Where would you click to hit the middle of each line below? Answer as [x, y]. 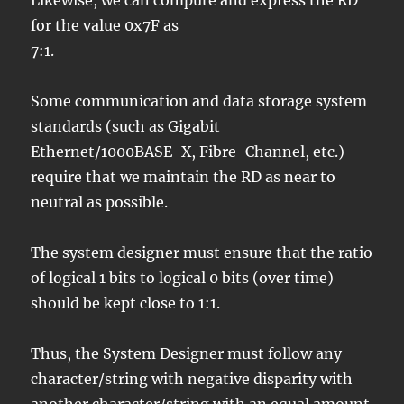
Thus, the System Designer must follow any [187, 354]
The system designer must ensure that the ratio [202, 253]
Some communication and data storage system [199, 101]
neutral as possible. [100, 202]
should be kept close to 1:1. [126, 303]
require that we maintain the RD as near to [184, 177]
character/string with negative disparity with [192, 379]
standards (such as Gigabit [126, 127]
